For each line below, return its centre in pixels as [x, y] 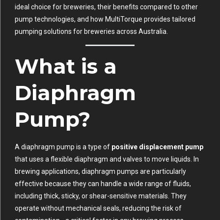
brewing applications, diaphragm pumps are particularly [100, 172]
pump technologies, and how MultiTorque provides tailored [105, 19]
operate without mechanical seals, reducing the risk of [98, 208]
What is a [66, 67]
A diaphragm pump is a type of [63, 147]
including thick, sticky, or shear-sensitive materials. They [101, 196]
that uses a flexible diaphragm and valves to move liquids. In [107, 159]
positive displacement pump [157, 147]
